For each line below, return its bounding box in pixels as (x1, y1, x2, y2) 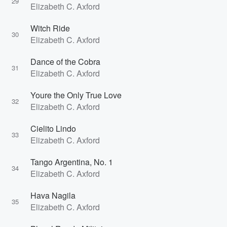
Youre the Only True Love (30, 89, 122, 101)
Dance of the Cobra (30, 56, 100, 67)
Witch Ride (30, 22, 70, 34)
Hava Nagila (30, 190, 75, 201)
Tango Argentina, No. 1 (30, 156, 113, 168)
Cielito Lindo (30, 123, 76, 134)
